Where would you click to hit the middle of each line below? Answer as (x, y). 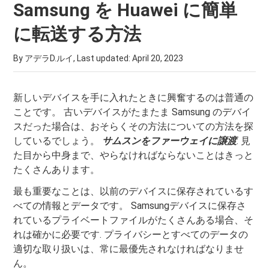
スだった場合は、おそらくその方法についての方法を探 (134, 126)
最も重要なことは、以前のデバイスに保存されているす (134, 191)
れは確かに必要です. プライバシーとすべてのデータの (131, 234)
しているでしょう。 (58, 141)
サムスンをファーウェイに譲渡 (170, 141)
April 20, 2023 (158, 58)
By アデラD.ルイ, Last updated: (73, 58)
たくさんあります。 (57, 170)
